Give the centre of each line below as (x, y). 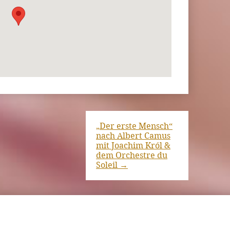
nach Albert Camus (133, 136)
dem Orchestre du (132, 156)
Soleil (108, 165)
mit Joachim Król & (133, 146)
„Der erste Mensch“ (134, 126)
